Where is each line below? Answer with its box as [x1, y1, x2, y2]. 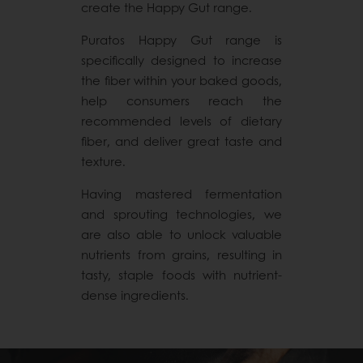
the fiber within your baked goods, [81, 70, 282, 89]
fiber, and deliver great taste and [81, 131, 282, 150]
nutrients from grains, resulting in [81, 245, 282, 263]
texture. [81, 152, 129, 170]
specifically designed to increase [81, 50, 282, 69]
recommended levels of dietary [81, 111, 282, 130]
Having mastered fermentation [81, 184, 282, 203]
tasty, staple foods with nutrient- [81, 265, 282, 284]
